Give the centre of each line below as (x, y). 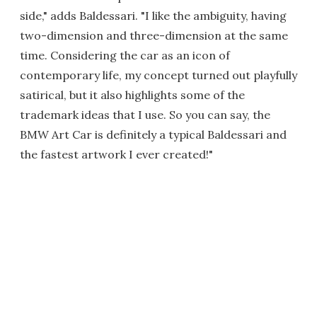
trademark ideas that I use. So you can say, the (145, 115)
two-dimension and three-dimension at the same (154, 35)
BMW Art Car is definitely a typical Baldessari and (153, 134)
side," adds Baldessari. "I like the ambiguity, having (153, 16)
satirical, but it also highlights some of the (132, 95)
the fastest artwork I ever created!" (116, 154)
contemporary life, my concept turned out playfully (158, 75)
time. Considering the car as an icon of (125, 55)
